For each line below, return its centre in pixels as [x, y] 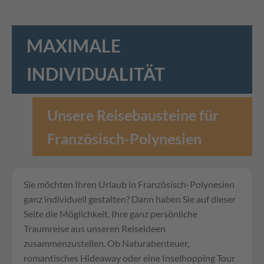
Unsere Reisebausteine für [133, 115]
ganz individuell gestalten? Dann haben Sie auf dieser [130, 199]
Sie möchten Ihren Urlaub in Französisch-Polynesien [129, 184]
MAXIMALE [74, 45]
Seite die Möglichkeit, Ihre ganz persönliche [110, 213]
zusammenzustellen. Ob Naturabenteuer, [106, 243]
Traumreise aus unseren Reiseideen [95, 228]
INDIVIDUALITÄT [96, 73]
